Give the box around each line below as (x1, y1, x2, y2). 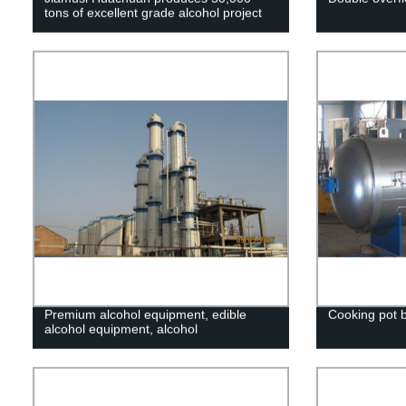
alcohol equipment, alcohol (43, 321, 198, 336)
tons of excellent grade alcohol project (43, 5, 262, 20)
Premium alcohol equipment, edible (43, 306, 246, 322)
